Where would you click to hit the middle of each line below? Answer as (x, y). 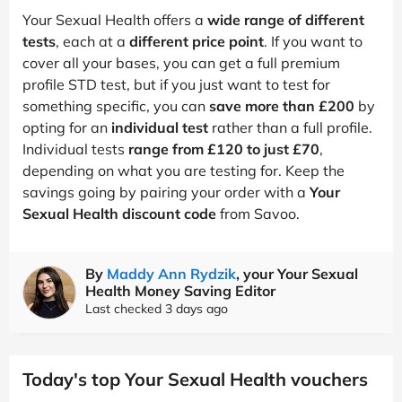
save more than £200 (282, 105)
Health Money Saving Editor (180, 290)
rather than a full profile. (290, 127)
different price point (197, 41)
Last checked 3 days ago (157, 308)
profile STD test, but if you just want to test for (176, 84)
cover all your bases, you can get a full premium (181, 62)
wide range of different (286, 19)
